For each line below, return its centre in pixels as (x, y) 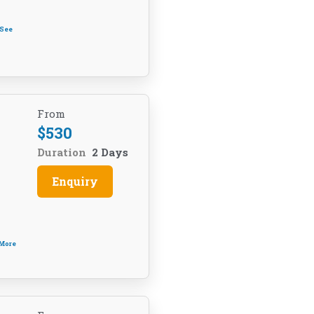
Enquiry (75, 181)
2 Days (110, 152)
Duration (61, 152)
